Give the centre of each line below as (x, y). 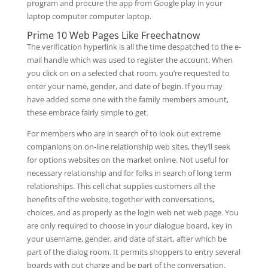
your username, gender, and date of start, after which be (127, 239)
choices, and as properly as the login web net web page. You (133, 212)
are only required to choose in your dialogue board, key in (129, 226)
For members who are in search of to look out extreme (124, 133)
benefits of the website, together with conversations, (120, 199)
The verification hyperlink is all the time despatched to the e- (134, 47)
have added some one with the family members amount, (127, 99)
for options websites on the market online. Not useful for (127, 160)
